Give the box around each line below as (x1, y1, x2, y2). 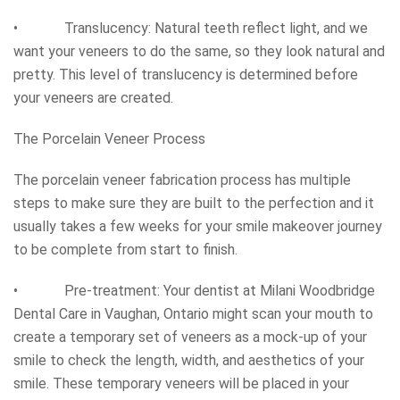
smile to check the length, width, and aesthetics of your (13, 351, 364, 369)
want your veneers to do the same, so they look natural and (13, 42, 385, 60)
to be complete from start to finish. (13, 240, 237, 258)
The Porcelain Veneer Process (13, 129, 205, 147)
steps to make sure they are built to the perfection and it (13, 194, 374, 212)
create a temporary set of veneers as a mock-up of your (13, 328, 367, 346)
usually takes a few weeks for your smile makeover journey (13, 217, 382, 235)
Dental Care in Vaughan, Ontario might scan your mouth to (13, 304, 373, 322)
